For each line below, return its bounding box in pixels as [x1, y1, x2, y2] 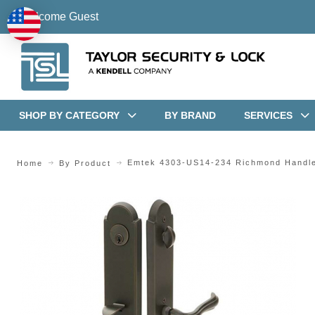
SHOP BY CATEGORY [18, 109, 120, 121]
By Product [59, 158, 111, 167]
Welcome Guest [18, 11, 98, 22]
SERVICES [243, 109, 292, 121]
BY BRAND [164, 109, 216, 121]
